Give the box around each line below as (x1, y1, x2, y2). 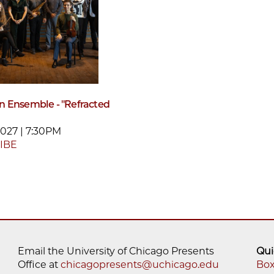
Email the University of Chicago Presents (18, 245, 214, 257)
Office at (18, 258, 61, 270)
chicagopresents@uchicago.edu (61, 258, 219, 270)
